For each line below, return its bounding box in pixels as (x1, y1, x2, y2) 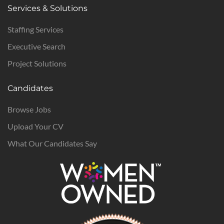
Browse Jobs (7, 104, 51, 114)
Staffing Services (7, 24, 63, 34)
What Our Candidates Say (7, 138, 97, 148)
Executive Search (7, 41, 65, 51)
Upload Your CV (7, 121, 63, 131)
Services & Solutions (7, 3, 87, 13)
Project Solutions (7, 58, 66, 68)
